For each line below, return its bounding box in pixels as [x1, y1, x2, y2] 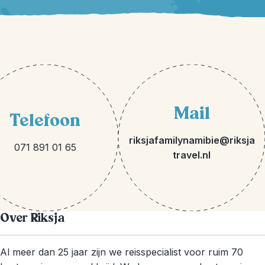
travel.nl [173, 148, 211, 161]
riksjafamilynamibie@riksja [128, 134, 255, 146]
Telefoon [9, 109, 80, 132]
